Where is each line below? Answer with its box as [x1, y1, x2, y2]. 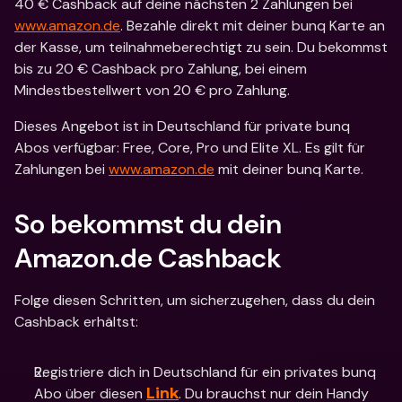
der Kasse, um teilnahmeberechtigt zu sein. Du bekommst [14, 38, 388, 57]
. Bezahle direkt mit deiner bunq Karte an [120, 16, 385, 35]
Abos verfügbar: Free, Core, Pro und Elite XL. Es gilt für [14, 138, 365, 157]
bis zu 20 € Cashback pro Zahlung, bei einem [14, 59, 307, 78]
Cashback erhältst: [14, 312, 138, 331]
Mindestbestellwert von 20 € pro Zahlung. [14, 81, 290, 100]
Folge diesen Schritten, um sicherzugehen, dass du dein [14, 291, 375, 310]
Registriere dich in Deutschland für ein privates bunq [34, 363, 376, 381]
